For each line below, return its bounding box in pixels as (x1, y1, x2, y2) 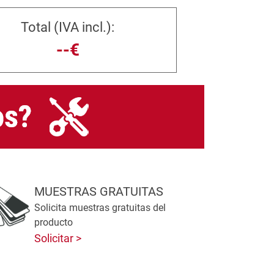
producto (34, 217, 73, 228)
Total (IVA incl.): (21, 20, 115, 35)
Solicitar (34, 232, 76, 245)
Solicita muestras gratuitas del (34, 202, 166, 213)
